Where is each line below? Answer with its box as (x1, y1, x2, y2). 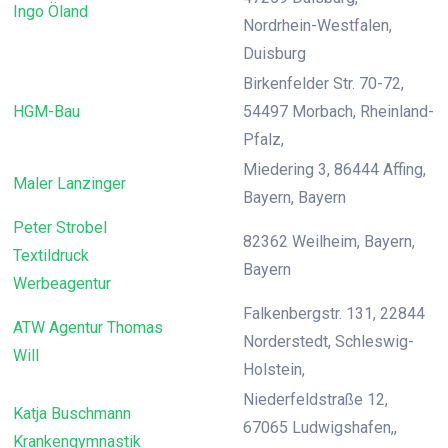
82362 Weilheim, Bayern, (243, 232, 415, 251)
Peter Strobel (13, 218, 107, 237)
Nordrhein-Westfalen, (243, 16, 392, 35)
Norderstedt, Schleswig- (243, 332, 414, 351)
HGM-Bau (13, 102, 80, 121)
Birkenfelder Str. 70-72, (243, 74, 404, 93)
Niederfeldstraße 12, (243, 390, 388, 409)
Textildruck (13, 246, 89, 265)
